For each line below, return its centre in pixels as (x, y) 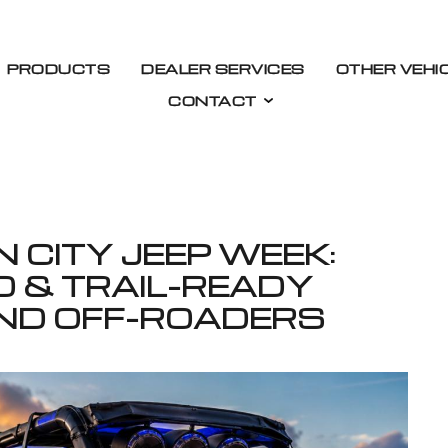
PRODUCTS (59, 68)
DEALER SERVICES (223, 68)
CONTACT (212, 100)
